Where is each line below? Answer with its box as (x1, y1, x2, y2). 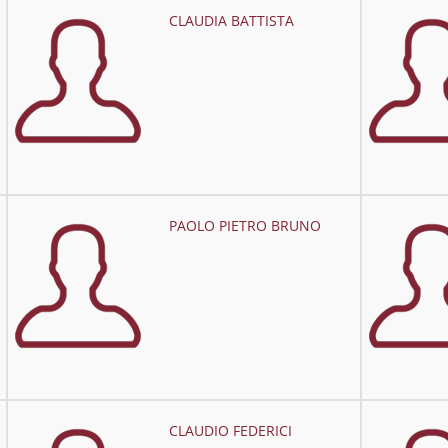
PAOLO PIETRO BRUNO (168, 216, 321, 235)
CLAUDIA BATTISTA (168, 11, 294, 30)
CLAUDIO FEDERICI (168, 421, 292, 440)
